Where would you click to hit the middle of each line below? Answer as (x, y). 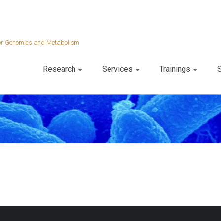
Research (59, 69)
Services (117, 69)
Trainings (175, 69)
